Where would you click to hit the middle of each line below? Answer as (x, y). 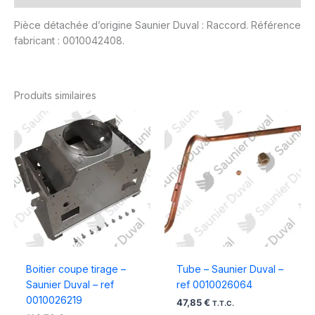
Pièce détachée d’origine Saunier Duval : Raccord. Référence (157, 25)
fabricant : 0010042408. (69, 41)
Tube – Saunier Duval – (230, 269)
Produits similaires (55, 96)
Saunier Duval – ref (70, 285)
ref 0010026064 (214, 285)
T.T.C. (223, 303)
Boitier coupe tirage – (76, 269)
